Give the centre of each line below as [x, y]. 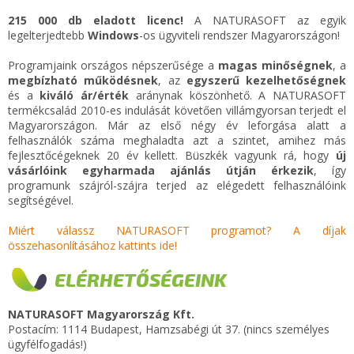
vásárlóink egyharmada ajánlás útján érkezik [161, 170]
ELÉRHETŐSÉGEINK [141, 279]
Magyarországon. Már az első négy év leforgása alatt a [177, 125]
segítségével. [41, 200]
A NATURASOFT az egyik [265, 20]
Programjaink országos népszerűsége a [113, 65]
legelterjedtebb [48, 35]
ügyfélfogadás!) [47, 344]
